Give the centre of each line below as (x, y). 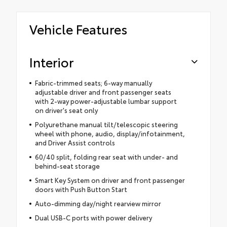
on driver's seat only (66, 110)
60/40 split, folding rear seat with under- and (106, 156)
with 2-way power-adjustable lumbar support (106, 101)
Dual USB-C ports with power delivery (93, 217)
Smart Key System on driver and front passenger (110, 180)
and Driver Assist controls (75, 142)
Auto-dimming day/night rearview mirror (98, 203)
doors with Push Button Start (81, 189)
